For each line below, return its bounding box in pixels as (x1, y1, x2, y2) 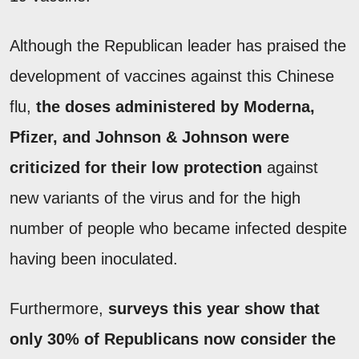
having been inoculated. (10, 249, 183, 268)
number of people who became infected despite (10, 219, 347, 237)
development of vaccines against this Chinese (10, 67, 334, 85)
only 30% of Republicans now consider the (10, 329, 336, 348)
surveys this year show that (108, 299, 320, 317)
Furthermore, (10, 299, 108, 317)
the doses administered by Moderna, (36, 97, 315, 115)
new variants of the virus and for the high (10, 188, 301, 207)
